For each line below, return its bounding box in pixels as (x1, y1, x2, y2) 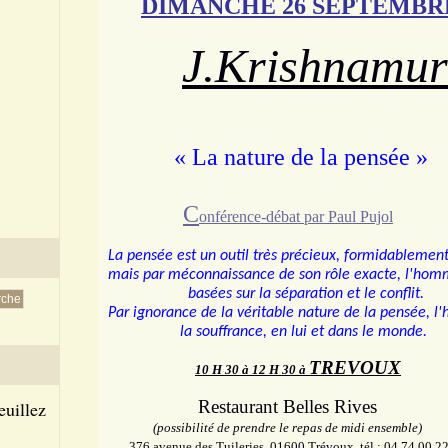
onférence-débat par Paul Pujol (199, 208, 393, 225)
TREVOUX (309, 357, 401, 378)
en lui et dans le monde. (271, 324, 427, 340)
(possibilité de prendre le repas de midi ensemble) (108, 420, 422, 435)
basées (108, 286, 232, 302)
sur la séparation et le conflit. (236, 286, 424, 302)
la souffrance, (108, 324, 267, 340)
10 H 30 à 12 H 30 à (195, 362, 309, 377)
